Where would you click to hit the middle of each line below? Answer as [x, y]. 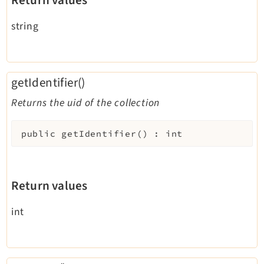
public [38, 133]
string [25, 27]
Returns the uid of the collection [85, 103]
